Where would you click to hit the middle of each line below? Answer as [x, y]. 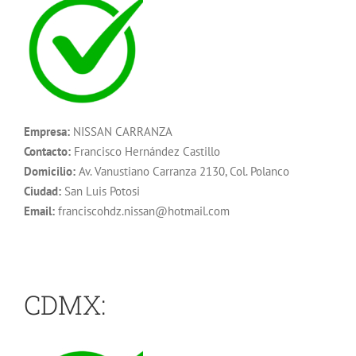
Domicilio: [50, 171]
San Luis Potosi [101, 191]
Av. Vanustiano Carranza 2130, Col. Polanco [182, 171]
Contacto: [47, 151]
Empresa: [47, 131]
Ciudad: [43, 191]
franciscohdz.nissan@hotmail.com [142, 211]
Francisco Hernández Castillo [145, 151]
